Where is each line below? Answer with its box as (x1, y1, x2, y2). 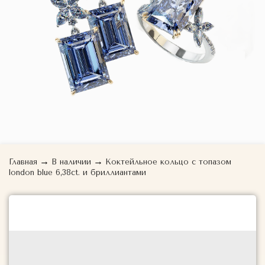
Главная (9, 157, 37, 166)
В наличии (51, 157, 91, 166)
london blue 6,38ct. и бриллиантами (9, 168, 146, 177)
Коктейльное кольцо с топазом (105, 157, 231, 166)
